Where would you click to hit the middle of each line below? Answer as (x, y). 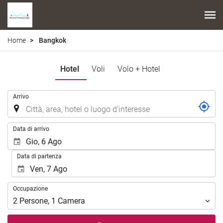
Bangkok (52, 40)
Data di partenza (40, 156)
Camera (71, 201)
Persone (34, 201)
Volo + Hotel (139, 69)
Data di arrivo (31, 129)
